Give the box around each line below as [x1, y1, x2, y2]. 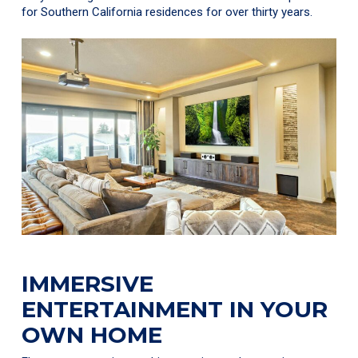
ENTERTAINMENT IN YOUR [22, 295, 328, 323]
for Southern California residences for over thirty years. [22, 5, 313, 20]
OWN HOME [22, 320, 163, 348]
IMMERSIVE [22, 269, 154, 297]
